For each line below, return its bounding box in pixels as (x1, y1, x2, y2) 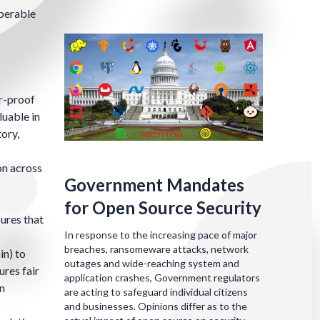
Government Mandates (64, 174, 244, 195)
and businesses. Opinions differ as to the (64, 299, 247, 312)
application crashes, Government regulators (64, 271, 260, 284)
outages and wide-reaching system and (64, 256, 239, 269)
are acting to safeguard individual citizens (64, 285, 248, 298)
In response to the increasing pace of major (64, 228, 257, 241)
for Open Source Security (64, 196, 261, 218)
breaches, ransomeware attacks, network (64, 242, 249, 255)
